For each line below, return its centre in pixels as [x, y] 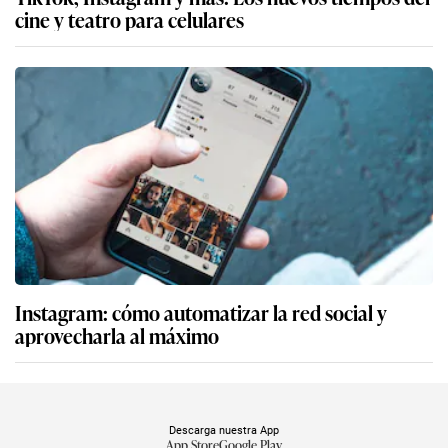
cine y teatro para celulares [129, 19]
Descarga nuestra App [224, 430]
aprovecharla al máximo [117, 335]
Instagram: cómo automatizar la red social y [201, 312]
